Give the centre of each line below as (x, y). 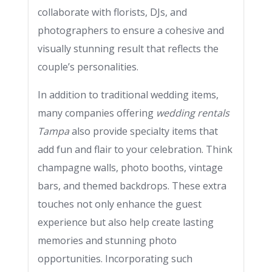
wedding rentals (193, 113)
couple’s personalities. (88, 67)
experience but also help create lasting (126, 222)
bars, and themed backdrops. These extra (132, 186)
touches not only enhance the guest (120, 204)
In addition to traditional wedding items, (128, 95)
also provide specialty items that (144, 131)
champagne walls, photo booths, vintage (130, 168)
